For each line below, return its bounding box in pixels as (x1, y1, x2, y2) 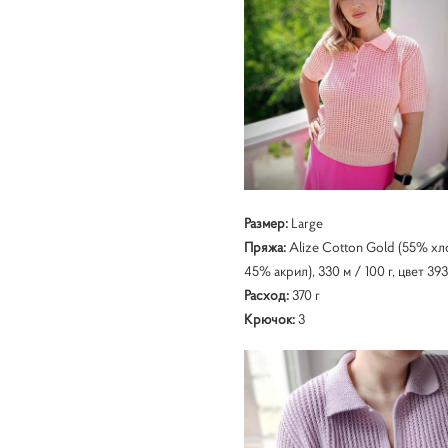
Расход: (243, 285, 289, 304)
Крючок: (243, 309, 295, 328)
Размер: (243, 213, 288, 232)
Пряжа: (243, 237, 286, 256)
